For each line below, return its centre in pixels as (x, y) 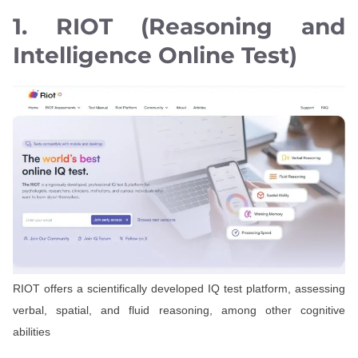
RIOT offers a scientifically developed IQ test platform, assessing (179, 288)
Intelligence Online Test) (155, 55)
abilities (32, 331)
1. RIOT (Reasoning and (179, 26)
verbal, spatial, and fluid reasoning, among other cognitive (179, 310)
